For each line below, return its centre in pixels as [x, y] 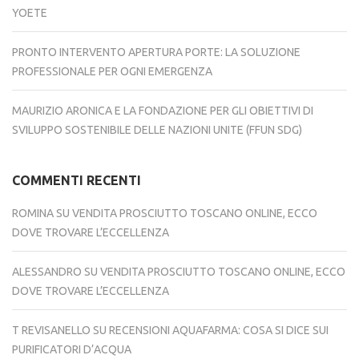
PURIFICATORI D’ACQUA [72, 349]
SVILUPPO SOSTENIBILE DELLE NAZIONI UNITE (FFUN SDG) [157, 129]
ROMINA [33, 213]
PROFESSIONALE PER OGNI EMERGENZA [112, 71]
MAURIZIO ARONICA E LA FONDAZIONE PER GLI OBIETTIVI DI [163, 110]
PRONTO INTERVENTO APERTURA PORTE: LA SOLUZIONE [156, 52]
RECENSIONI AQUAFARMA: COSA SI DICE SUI [219, 330]
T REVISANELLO [51, 330]
